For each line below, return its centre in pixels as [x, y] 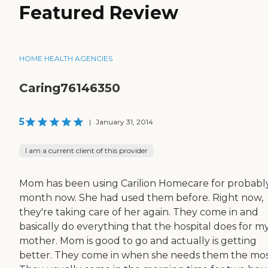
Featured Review [99, 13]
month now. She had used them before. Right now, [141, 197]
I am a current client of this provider [86, 150]
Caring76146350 [70, 88]
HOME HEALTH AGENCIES [66, 58]
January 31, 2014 [124, 121]
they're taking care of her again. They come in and [139, 212]
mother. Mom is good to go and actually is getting [138, 240]
